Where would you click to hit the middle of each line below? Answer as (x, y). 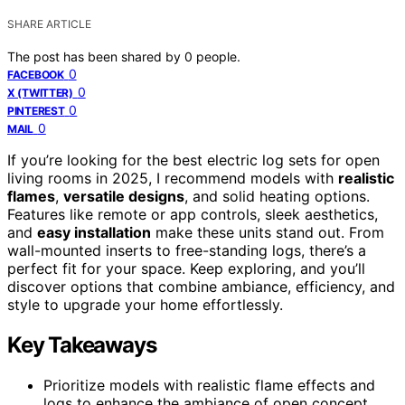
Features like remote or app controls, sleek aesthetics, (193, 214)
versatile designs (124, 196)
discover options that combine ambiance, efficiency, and (201, 286)
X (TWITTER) (40, 92)
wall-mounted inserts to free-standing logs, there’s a (187, 250)
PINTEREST (36, 110)
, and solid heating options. (277, 196)
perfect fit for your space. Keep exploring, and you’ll (186, 268)
